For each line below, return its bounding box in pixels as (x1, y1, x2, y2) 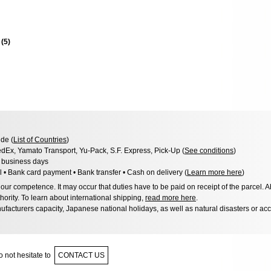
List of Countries (13, 135, 67, 144)
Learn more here (187, 168, 242, 177)
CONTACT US (58, 250, 105, 260)
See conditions (184, 146, 233, 155)
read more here (145, 193, 196, 202)
